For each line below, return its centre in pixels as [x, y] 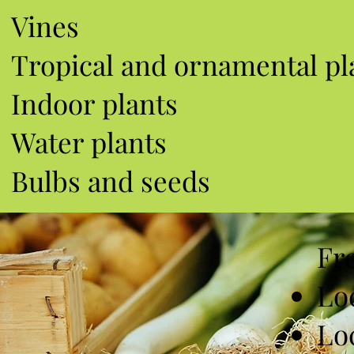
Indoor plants [94, 103]
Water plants [88, 142]
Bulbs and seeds [110, 181]
